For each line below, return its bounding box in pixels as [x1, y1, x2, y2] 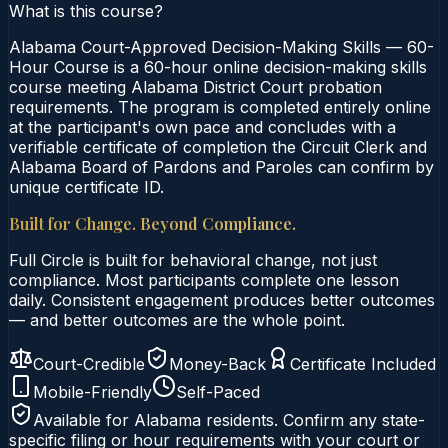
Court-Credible [33, 353, 145, 374]
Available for [33, 409, 134, 430]
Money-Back [169, 353, 266, 374]
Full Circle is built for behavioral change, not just [9, 249, 377, 270]
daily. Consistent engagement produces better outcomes [9, 289, 435, 310]
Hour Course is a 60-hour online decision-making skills [9, 56, 427, 77]
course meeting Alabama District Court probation [9, 76, 382, 97]
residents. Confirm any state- [201, 409, 425, 430]
